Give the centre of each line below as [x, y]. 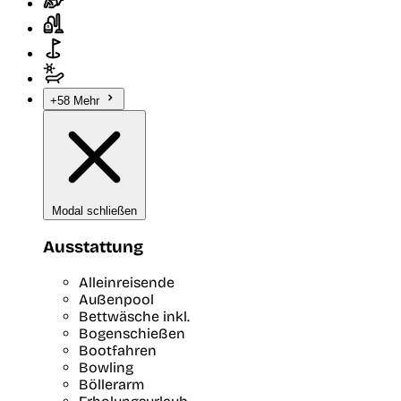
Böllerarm [111, 384]
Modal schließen [94, 211]
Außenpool [116, 299]
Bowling [106, 367]
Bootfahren [118, 350]
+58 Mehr [77, 101]
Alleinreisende [127, 282]
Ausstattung [93, 247]
